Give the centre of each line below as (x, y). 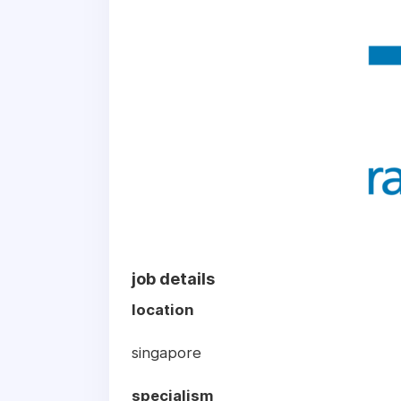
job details (173, 279)
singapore (166, 353)
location (163, 310)
